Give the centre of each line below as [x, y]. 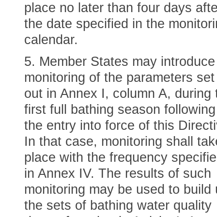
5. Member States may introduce [120, 62]
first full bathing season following [120, 109]
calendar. [51, 40]
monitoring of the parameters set [119, 77]
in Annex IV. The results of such [118, 173]
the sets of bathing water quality [118, 205]
